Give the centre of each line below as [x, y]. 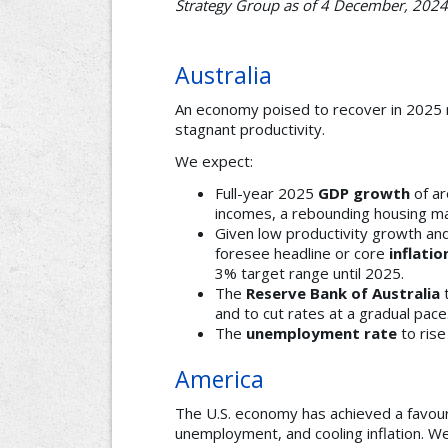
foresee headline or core [302, 253]
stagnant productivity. [250, 129]
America [219, 379]
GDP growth [364, 193]
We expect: [214, 161]
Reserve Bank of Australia [343, 293]
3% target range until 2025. [309, 273]
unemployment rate [321, 333]
